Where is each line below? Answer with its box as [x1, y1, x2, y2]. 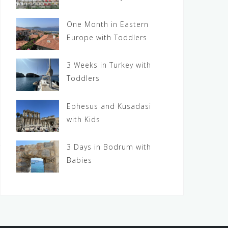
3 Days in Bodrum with [67, 141, 152, 152]
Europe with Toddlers [67, 33, 148, 43]
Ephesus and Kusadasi [67, 101, 152, 111]
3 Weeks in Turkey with [67, 60, 152, 70]
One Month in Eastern [67, 19, 149, 30]
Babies [67, 155, 93, 165]
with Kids [67, 114, 101, 124]
